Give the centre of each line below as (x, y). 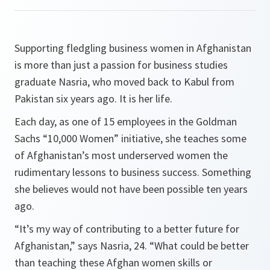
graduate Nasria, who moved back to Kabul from (124, 82)
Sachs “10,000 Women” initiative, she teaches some (130, 138)
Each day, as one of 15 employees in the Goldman (126, 121)
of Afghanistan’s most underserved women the (121, 155)
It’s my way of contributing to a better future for (129, 229)
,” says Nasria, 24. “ (112, 246)
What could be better (202, 246)
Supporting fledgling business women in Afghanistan (133, 48)
